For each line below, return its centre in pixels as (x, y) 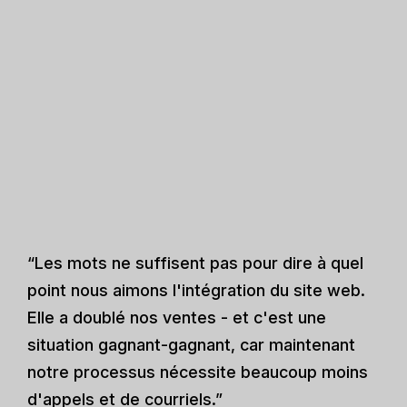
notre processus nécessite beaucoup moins (198, 372)
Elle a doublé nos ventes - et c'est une (177, 317)
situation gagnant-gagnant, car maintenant (191, 344)
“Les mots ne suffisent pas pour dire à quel (195, 263)
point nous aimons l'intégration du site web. (196, 290)
